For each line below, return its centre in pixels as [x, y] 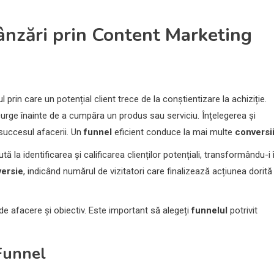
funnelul [209, 211]
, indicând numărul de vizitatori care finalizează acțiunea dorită [148, 172]
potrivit [243, 211]
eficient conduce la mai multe [173, 132]
